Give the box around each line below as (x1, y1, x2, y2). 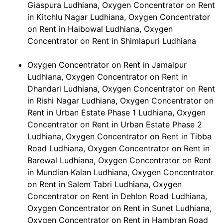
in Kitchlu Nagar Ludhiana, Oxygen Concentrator (27, 12, 210, 22)
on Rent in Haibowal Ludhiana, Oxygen (27, 24, 173, 34)
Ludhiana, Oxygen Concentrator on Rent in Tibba (27, 131, 212, 142)
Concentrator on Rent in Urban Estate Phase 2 (27, 119, 202, 130)
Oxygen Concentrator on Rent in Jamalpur (27, 60, 187, 70)
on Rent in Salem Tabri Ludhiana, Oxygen (27, 179, 182, 190)
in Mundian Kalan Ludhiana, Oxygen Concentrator (27, 167, 214, 178)
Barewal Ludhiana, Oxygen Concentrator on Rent (27, 155, 211, 166)
